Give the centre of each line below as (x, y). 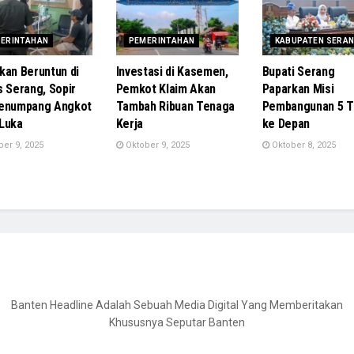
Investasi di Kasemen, (172, 72)
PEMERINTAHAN (162, 41)
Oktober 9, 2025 (156, 145)
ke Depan (286, 124)
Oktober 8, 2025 (302, 145)
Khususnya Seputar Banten (177, 323)
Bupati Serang (298, 72)
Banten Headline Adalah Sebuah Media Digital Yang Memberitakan (177, 305)
